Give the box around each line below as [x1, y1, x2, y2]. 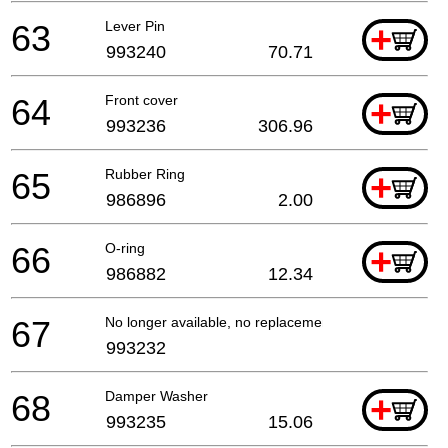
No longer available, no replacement [105, 313, 334, 330]
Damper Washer [105, 387, 208, 404]
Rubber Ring [105, 165, 185, 182]
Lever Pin [105, 17, 165, 34]
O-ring [105, 239, 145, 256]
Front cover [105, 91, 178, 108]
